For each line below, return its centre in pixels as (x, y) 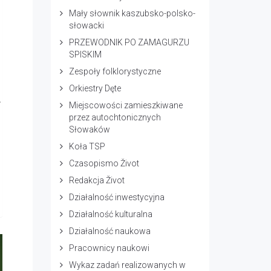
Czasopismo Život (104, 163)
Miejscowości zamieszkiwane (126, 105)
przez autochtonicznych (115, 117)
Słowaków (89, 129)
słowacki (86, 25)
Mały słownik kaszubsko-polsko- (132, 13)
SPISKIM (85, 54)
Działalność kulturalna (110, 214)
